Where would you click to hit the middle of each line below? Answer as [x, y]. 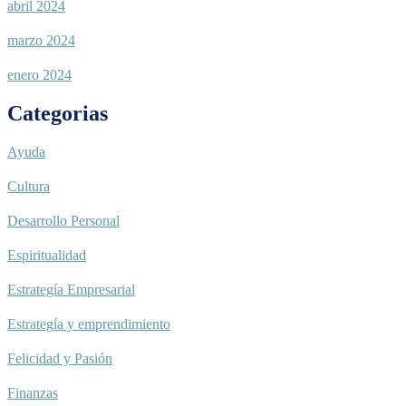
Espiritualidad [47, 255]
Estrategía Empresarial [71, 289]
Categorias [58, 114]
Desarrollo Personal [63, 220]
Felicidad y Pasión [60, 358]
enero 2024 [39, 75]
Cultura [29, 186]
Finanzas [33, 392]
